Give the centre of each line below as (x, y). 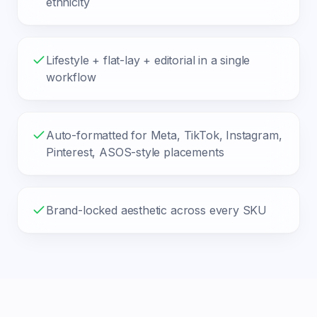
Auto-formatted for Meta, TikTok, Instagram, (164, 135)
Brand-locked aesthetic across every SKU (157, 210)
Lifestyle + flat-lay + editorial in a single (148, 60)
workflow (71, 77)
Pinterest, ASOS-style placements (135, 152)
